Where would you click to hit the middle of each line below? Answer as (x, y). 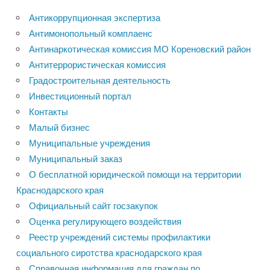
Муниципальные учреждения (89, 143)
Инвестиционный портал (80, 96)
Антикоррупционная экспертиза (95, 18)
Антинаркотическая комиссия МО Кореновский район (140, 49)
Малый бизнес (59, 128)
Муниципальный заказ (76, 159)
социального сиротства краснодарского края (109, 253)
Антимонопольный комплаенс (91, 34)
